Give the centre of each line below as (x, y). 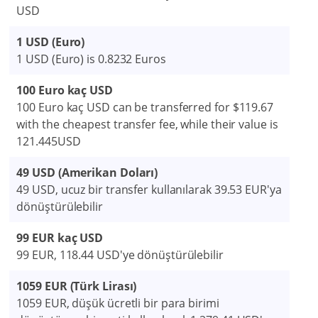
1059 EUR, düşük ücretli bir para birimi (118, 303)
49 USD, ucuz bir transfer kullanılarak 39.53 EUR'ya (149, 190)
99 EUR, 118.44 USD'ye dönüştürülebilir (120, 255)
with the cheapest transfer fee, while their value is (147, 125)
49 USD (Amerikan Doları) (87, 173)
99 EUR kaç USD (60, 238)
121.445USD (49, 142)
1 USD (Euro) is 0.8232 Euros (91, 59)
